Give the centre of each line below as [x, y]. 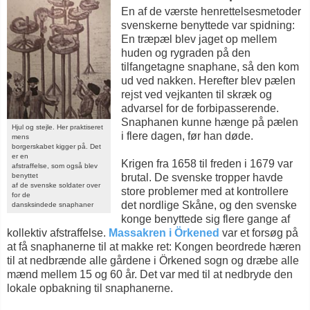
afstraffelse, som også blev [55, 166]
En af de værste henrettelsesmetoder [211, 11]
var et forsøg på [259, 233]
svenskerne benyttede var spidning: [208, 25]
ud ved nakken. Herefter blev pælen [208, 81]
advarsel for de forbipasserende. [200, 108]
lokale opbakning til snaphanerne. [90, 288]
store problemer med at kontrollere [205, 191]
